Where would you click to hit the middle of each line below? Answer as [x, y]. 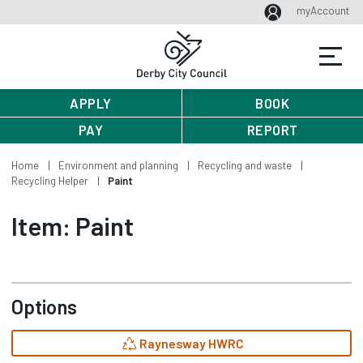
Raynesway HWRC [192, 344]
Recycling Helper [50, 180]
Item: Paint [73, 225]
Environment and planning [118, 165]
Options [44, 306]
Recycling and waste [245, 165]
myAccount [322, 11]
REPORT [272, 130]
